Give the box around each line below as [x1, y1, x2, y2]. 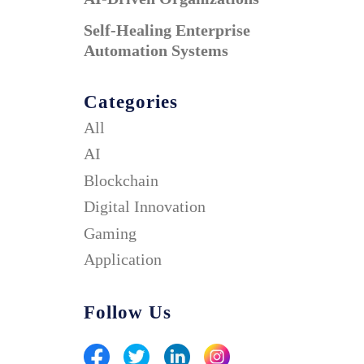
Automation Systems [84, 41, 229, 60]
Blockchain [84, 171, 159, 189]
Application [84, 250, 162, 269]
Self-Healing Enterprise [84, 21, 251, 40]
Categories [84, 91, 179, 112]
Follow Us [84, 302, 172, 323]
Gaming [84, 223, 137, 242]
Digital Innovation [84, 197, 206, 216]
